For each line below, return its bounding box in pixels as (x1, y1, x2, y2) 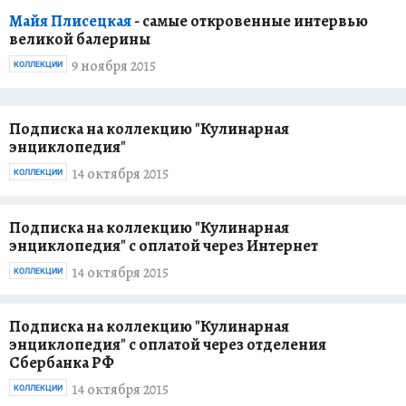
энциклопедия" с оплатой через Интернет (9, 235, 318, 256)
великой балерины (9, 28, 150, 50)
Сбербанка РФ (9, 352, 114, 373)
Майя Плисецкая (9, 10, 134, 32)
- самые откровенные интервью (134, 10, 368, 32)
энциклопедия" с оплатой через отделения (9, 333, 326, 355)
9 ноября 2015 (72, 55, 156, 76)
